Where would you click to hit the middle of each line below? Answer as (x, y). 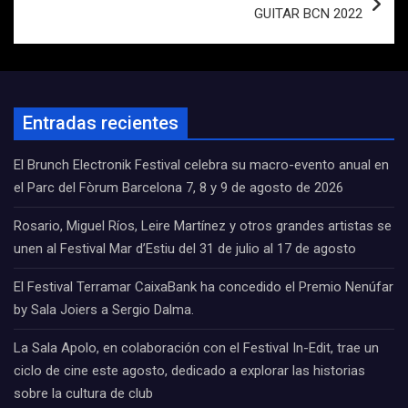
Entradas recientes (101, 122)
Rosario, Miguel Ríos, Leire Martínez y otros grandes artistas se (203, 225)
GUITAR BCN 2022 (308, 13)
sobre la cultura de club (83, 393)
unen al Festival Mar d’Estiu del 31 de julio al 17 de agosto (185, 248)
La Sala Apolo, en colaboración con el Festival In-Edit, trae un (196, 347)
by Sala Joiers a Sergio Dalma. (104, 309)
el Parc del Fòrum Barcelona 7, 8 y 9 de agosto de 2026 (178, 187)
